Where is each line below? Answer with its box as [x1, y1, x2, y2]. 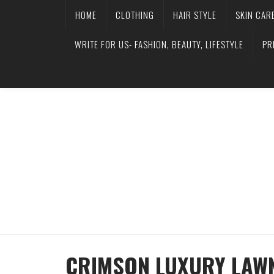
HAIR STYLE [173, 8, 217, 21]
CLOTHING [116, 8, 154, 21]
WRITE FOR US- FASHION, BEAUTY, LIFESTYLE [75, 37, 243, 51]
